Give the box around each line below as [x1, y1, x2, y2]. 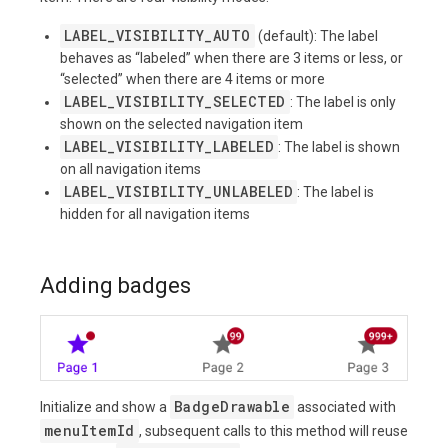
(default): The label [254, 27, 378, 44]
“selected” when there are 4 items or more [60, 70, 325, 87]
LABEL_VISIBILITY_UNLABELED [64, 181, 294, 201]
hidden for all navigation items [60, 205, 250, 222]
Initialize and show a [40, 398, 170, 415]
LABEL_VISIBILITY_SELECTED [64, 91, 286, 111]
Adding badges [40, 272, 191, 298]
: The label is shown [278, 138, 401, 155]
